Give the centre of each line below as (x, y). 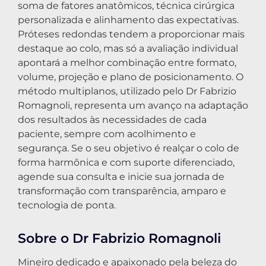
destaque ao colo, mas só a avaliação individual (128, 48)
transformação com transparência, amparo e (122, 191)
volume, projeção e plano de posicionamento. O (131, 77)
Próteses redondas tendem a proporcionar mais (131, 34)
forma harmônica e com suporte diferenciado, (126, 162)
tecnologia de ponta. (67, 205)
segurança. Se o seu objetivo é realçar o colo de (129, 148)
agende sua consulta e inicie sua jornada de (121, 176)
